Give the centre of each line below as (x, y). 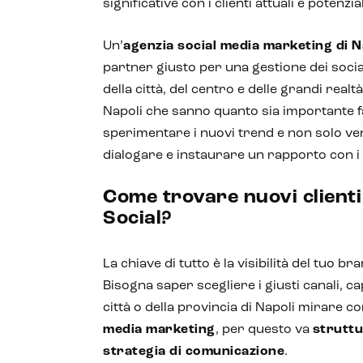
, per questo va (264, 330)
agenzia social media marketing (228, 46)
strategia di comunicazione (194, 352)
